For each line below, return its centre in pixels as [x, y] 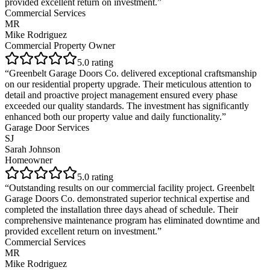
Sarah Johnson [33, 149]
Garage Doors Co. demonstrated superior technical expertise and [127, 199]
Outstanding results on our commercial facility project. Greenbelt [132, 188]
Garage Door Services [47, 128]
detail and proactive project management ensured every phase [121, 95]
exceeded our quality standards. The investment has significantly [127, 106]
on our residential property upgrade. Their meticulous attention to [128, 84]
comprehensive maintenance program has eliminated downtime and [132, 221]
